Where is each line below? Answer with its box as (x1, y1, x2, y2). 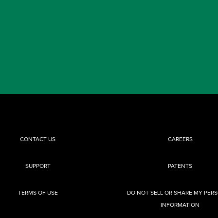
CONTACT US (20, 135, 56, 143)
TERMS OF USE (18, 188, 58, 197)
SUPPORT (25, 162, 51, 170)
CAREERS (167, 135, 193, 143)
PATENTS (168, 162, 193, 170)
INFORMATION (161, 200, 200, 209)
